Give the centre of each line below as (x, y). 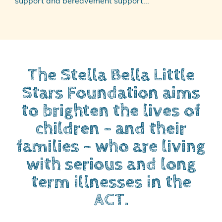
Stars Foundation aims (111, 93)
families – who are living (111, 147)
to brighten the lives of (111, 111)
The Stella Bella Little (111, 76)
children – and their (111, 129)
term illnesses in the (111, 183)
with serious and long (111, 165)
